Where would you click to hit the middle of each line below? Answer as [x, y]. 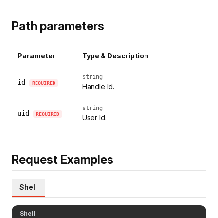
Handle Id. [98, 86]
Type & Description [115, 55]
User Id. [94, 117]
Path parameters [58, 26]
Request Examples [63, 159]
